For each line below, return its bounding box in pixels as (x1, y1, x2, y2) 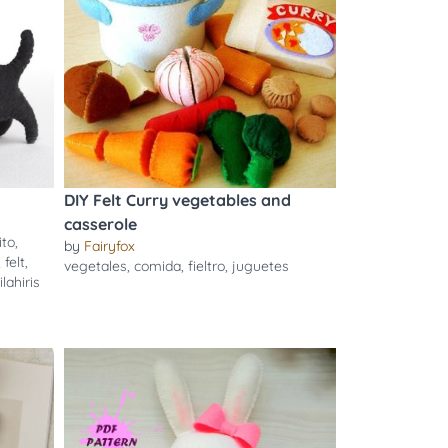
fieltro (187, 257, 225, 275)
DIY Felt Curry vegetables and (63, 190, 291, 210)
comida (133, 257, 181, 275)
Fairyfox (83, 237, 135, 255)
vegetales (63, 257, 127, 275)
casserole (63, 214, 137, 234)
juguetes (231, 257, 289, 275)
